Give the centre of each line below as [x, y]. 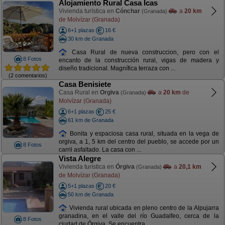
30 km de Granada [90, 38]
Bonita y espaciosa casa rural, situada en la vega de [143, 133]
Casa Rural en [79, 92]
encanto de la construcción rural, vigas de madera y [139, 61]
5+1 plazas [81, 186]
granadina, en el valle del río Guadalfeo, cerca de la [139, 216]
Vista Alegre [80, 158]
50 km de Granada [90, 194]
